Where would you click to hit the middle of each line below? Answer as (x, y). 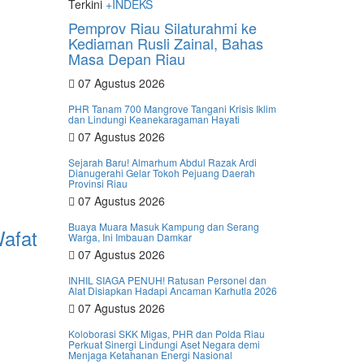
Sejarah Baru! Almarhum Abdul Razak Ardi (162, 162)
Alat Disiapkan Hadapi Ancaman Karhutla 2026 (172, 290)
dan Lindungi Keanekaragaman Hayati (154, 119)
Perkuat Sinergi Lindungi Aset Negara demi (164, 344)
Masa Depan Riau (126, 58)
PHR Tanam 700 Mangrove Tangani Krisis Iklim (172, 108)
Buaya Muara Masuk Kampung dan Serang (163, 226)
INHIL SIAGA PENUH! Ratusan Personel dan (167, 280)
